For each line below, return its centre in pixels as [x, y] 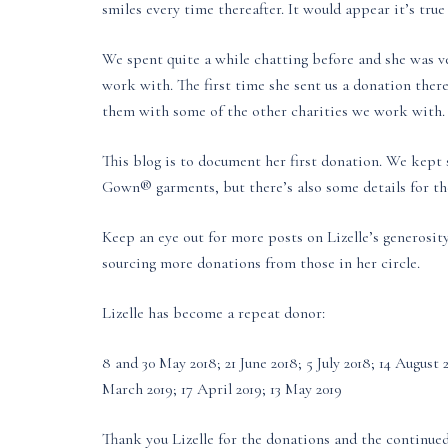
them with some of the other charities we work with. [273, 111]
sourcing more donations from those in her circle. [261, 263]
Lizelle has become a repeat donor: [213, 313]
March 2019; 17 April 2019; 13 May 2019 [222, 389]
